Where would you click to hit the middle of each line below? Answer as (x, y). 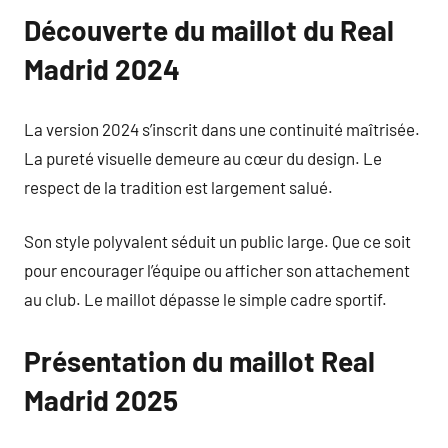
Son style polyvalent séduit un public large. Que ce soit (217, 241)
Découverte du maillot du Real (209, 30)
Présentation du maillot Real (199, 361)
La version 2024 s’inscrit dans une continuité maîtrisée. (222, 128)
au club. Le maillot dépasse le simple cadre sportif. (205, 299)
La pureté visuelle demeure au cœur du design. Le (203, 157)
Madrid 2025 (101, 400)
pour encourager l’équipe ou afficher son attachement (217, 270)
